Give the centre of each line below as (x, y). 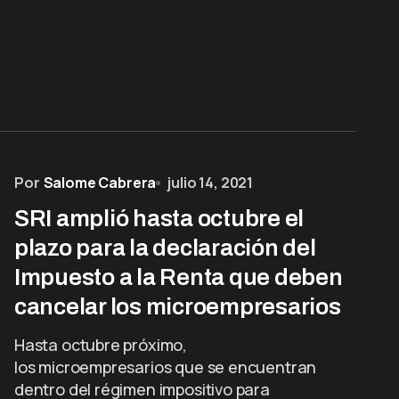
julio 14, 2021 (211, 183)
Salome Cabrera (100, 183)
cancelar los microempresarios (178, 306)
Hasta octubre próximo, (101, 345)
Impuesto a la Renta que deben (179, 277)
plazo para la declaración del (165, 248)
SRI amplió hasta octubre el (159, 218)
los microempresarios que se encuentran (166, 367)
